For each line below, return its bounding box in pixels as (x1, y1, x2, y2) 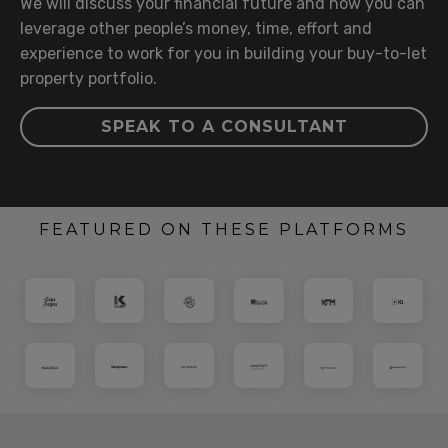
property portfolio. (20, 69, 161, 89)
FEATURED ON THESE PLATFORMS (39, 220, 409, 240)
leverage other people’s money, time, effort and (20, 19, 372, 39)
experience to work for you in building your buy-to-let (20, 44, 427, 64)
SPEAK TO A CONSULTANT (100, 117, 348, 137)
